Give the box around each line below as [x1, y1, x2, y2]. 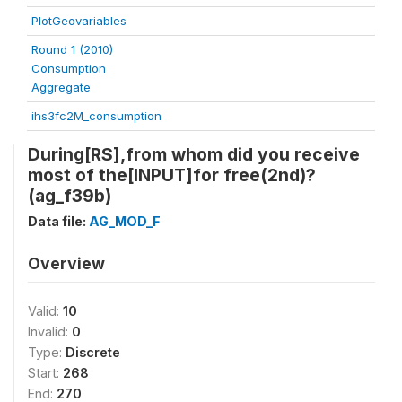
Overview [28, 254, 105, 273]
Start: [28, 365, 63, 380]
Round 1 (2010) [31, 42, 113, 57]
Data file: [28, 214, 89, 229]
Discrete [66, 345, 120, 360]
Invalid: [28, 324, 72, 339]
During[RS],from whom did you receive [28, 144, 360, 165]
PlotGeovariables [31, 13, 127, 28]
